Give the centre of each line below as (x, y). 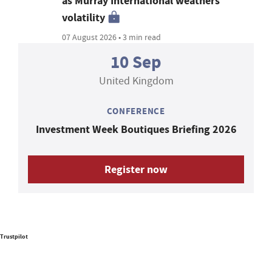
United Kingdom (136, 81)
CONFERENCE (136, 111)
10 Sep (136, 63)
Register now (136, 170)
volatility (84, 18)
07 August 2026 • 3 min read (112, 37)
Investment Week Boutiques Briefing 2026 (136, 130)
